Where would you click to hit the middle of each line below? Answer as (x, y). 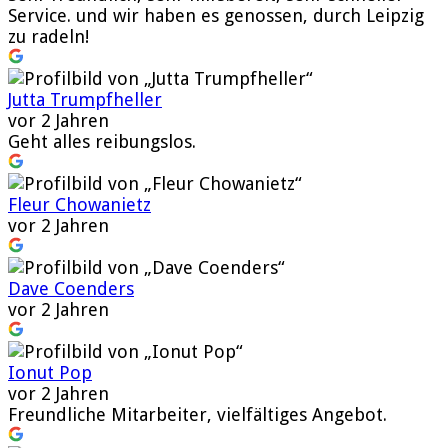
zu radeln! (48, 36)
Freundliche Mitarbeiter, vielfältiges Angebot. (197, 414)
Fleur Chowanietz (79, 204)
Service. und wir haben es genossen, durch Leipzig (216, 15)
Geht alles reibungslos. (102, 141)
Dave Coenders (71, 288)
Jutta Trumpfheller (85, 99)
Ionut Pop (50, 372)
